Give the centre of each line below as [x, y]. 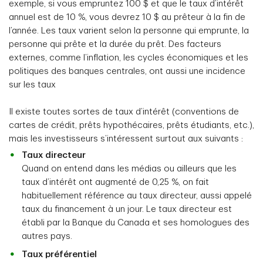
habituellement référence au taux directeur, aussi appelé [137, 196]
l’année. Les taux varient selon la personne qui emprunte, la [129, 31]
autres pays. [47, 236]
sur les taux [32, 85]
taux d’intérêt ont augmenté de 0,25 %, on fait [115, 182]
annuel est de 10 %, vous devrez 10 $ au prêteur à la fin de [127, 17]
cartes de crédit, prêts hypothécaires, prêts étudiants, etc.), [131, 125]
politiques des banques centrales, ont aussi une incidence [127, 71]
